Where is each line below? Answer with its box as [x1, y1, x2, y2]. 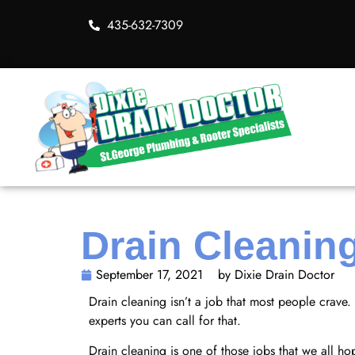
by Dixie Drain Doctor [218, 265, 334, 284]
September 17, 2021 [96, 265, 203, 284]
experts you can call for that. [89, 311, 245, 330]
